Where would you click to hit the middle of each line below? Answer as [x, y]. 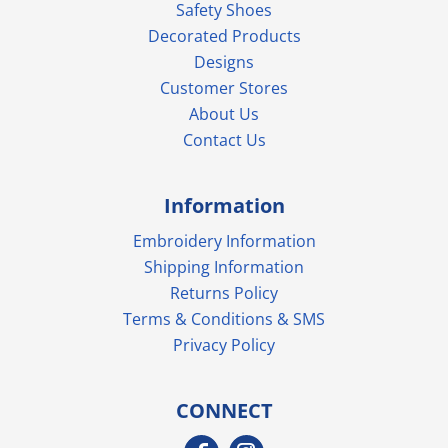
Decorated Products [224, 35]
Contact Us [224, 139]
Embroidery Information [224, 240]
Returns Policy [224, 292]
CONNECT [224, 410]
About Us [224, 113]
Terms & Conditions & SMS [224, 318]
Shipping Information [224, 266]
